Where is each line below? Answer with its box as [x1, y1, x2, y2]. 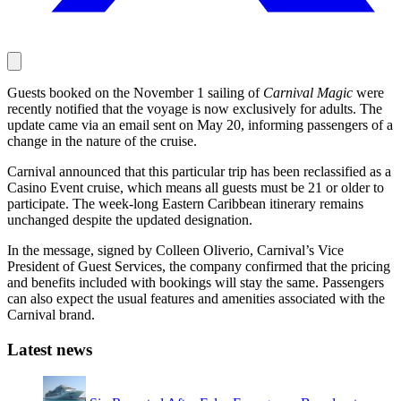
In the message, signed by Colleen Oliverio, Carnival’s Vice [7, 242, 344, 258]
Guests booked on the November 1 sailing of [7, 84, 263, 100]
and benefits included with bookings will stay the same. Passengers [7, 274, 384, 290]
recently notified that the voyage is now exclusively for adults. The [7, 100, 382, 116]
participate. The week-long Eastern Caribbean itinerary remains [7, 195, 363, 211]
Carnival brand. [7, 306, 95, 322]
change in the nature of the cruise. [7, 132, 197, 149]
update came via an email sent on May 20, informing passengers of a [7, 116, 393, 132]
